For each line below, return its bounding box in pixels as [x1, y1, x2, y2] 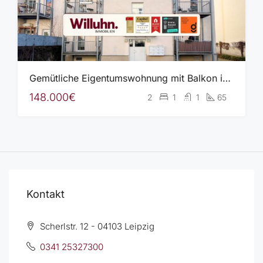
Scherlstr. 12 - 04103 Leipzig [38, 221, 154, 232]
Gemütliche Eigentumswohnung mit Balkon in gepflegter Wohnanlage [222, 72, 231, 84]
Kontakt [26, 188, 65, 200]
